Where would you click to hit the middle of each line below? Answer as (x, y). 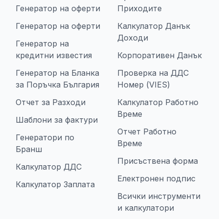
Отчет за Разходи (51, 102)
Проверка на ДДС (153, 73)
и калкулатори (146, 208)
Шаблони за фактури (57, 120)
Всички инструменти (159, 196)
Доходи (133, 38)
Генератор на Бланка (57, 73)
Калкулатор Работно (158, 102)
